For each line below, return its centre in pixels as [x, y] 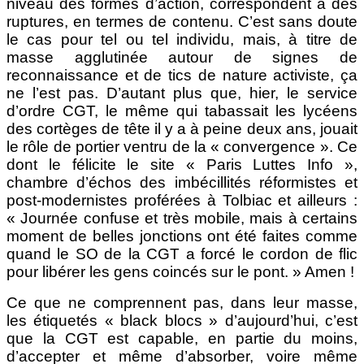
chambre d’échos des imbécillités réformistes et [182, 182]
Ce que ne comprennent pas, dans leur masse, [182, 302]
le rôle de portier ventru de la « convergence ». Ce [182, 146]
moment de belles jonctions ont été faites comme [182, 236]
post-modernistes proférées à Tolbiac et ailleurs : [182, 200]
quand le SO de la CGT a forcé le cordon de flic [182, 253]
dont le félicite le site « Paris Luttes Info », [182, 164]
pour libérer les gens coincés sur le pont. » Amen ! [180, 271]
